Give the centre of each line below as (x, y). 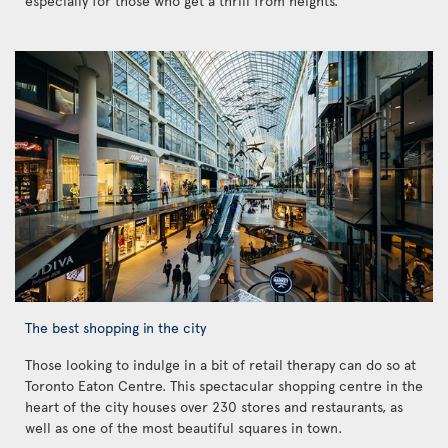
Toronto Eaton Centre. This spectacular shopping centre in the (224, 385)
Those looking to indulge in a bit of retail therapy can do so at (220, 364)
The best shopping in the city (115, 326)
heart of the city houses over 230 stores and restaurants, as (214, 406)
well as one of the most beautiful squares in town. (183, 427)
